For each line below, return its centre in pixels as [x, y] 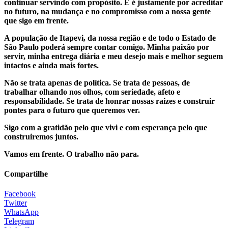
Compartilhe [26, 174]
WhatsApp [21, 212]
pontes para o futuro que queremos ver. [72, 110]
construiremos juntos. [41, 136]
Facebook [20, 194]
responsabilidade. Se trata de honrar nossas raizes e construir [109, 101]
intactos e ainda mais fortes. [51, 65]
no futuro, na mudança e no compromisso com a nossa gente [107, 11]
